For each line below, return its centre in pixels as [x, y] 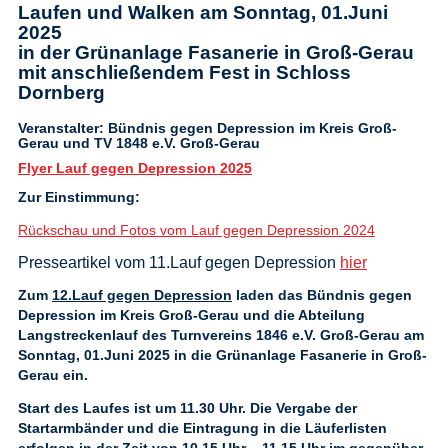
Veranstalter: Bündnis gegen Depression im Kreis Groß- [207, 128]
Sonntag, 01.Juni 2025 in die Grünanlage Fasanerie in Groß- [222, 355]
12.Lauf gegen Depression [142, 295]
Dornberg [61, 92]
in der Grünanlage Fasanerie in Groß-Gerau [216, 52]
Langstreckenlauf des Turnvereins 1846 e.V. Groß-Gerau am [221, 335]
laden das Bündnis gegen [322, 295]
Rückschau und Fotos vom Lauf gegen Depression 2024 [196, 230]
